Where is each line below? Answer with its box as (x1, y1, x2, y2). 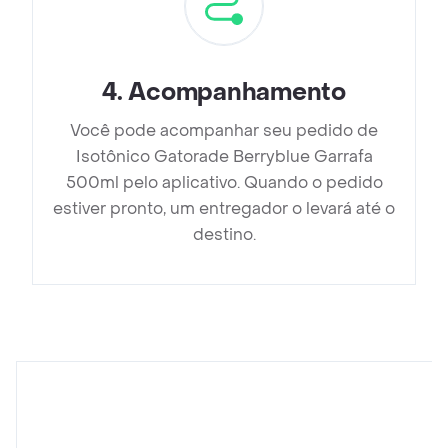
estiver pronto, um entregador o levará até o (53, 198, 395, 220)
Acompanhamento (128, 77, 346, 109)
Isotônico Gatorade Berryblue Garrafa (75, 146, 373, 168)
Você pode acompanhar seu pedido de (70, 120, 378, 142)
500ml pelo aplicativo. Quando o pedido (65, 172, 383, 194)
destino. (192, 224, 256, 246)
